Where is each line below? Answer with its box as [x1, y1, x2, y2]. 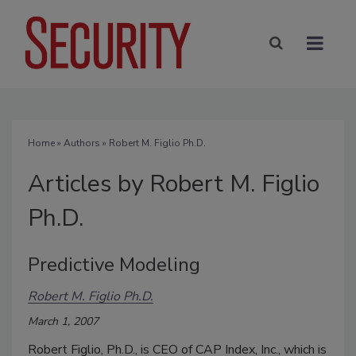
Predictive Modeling [28, 251, 200, 277]
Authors [64, 136, 100, 149]
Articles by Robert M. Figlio [28, 167, 319, 200]
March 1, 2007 [28, 313, 99, 329]
